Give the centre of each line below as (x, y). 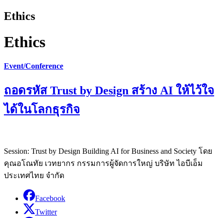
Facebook (50, 198)
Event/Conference (34, 66)
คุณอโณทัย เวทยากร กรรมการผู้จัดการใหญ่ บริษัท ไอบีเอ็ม (103, 163)
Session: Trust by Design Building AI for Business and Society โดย (108, 151)
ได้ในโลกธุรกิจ (42, 110)
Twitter (46, 212)
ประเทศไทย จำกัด (34, 175)
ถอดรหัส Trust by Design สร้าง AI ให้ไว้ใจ (109, 91)
